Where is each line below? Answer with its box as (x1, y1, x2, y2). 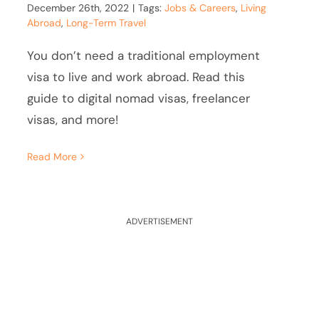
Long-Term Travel (66, 16, 147, 29)
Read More (27, 150, 78, 163)
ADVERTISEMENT (126, 215, 193, 227)
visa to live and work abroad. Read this (27, 68, 246, 85)
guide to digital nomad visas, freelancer (27, 90, 251, 106)
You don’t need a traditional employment (27, 47, 261, 63)
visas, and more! (27, 111, 119, 127)
